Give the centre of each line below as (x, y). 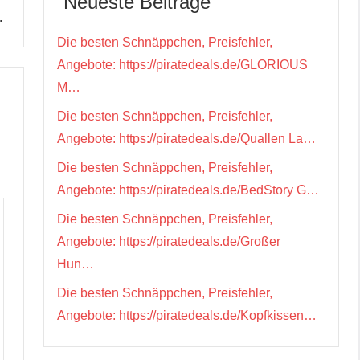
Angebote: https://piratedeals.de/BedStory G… (188, 190)
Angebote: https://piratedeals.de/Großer (169, 241)
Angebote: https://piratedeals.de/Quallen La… (186, 138)
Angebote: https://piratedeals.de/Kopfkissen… (187, 315)
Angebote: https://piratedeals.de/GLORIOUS (182, 64)
